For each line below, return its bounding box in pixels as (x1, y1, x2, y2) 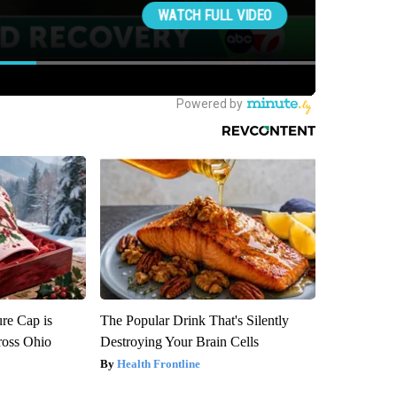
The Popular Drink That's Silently (99, 313, 289, 329)
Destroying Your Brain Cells (99, 334, 259, 350)
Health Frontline (116, 357, 200, 371)
